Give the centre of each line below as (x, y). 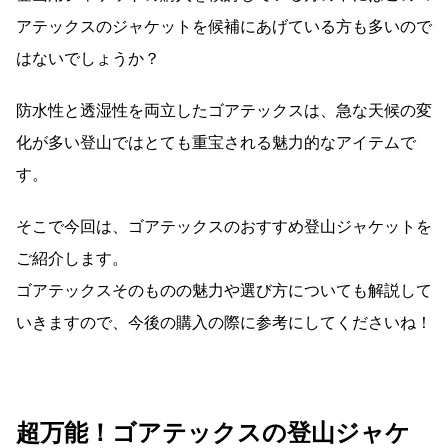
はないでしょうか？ (88, 58)
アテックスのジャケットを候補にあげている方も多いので (224, 26)
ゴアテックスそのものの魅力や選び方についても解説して (224, 290)
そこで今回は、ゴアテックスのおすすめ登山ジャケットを (224, 226)
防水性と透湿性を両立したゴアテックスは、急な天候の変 (224, 110)
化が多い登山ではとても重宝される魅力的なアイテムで (216, 142)
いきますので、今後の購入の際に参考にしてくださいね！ (224, 322)
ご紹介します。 (72, 258)
